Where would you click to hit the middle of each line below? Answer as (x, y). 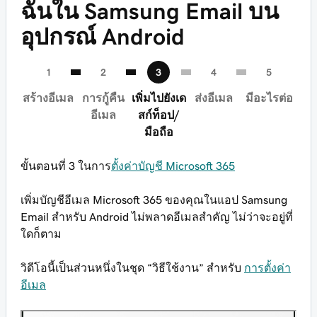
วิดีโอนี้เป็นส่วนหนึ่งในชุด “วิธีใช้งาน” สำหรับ (132, 267)
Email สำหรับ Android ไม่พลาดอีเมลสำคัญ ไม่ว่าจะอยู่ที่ (157, 217)
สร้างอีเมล (48, 98)
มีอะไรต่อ (269, 98)
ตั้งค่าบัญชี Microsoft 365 (173, 166)
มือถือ (158, 132)
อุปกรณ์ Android (103, 37)
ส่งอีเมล (214, 98)
